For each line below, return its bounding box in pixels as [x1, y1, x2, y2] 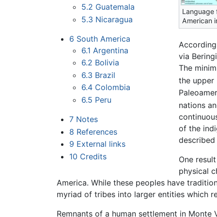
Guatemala [95, 2, 135, 12]
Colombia [95, 82, 131, 93]
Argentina [93, 45, 129, 55]
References [76, 126, 117, 137]
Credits [79, 151, 107, 161]
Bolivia [95, 58, 120, 68]
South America [76, 33, 130, 44]
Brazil [95, 70, 116, 80]
